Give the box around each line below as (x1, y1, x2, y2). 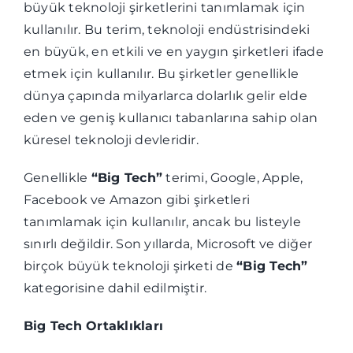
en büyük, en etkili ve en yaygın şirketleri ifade (23, 44, 324, 59)
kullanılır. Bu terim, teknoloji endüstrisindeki (23, 22, 310, 37)
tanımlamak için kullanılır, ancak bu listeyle (23, 214, 301, 229)
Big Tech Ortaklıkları (23, 318, 164, 333)
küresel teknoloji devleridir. (23, 132, 199, 147)
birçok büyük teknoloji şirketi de (23, 258, 237, 273)
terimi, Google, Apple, (162, 170, 303, 185)
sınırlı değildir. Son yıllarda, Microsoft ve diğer (23, 236, 312, 251)
